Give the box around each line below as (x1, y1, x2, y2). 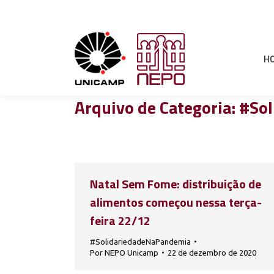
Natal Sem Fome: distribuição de (90, 174, 261, 193)
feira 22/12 (90, 211, 150, 230)
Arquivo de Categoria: (75, 94, 239, 120)
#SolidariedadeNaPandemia (90, 237, 191, 246)
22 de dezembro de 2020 (168, 248, 256, 257)
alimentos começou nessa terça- (90, 193, 262, 212)
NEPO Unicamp (105, 248, 158, 257)
